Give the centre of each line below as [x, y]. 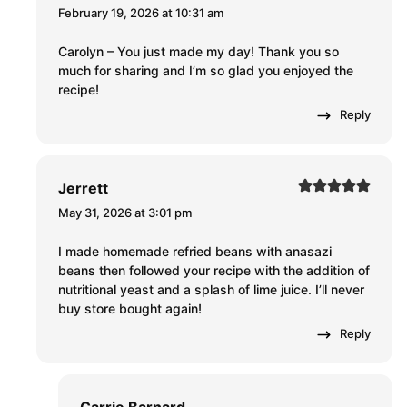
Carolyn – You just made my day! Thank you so [199, 52]
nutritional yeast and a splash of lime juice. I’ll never [211, 290]
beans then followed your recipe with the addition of [214, 271]
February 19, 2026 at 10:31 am [141, 13]
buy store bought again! [130, 309]
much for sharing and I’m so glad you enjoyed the [206, 71]
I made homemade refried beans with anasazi [195, 252]
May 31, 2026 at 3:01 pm [125, 213]
